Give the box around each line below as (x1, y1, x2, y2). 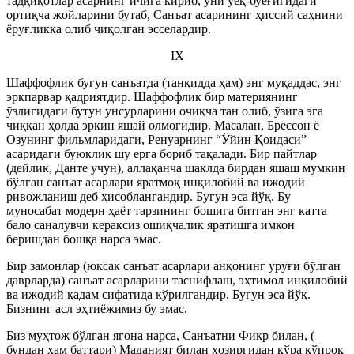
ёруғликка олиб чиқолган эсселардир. (6, 22, 211, 36)
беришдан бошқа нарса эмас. (6, 232, 161, 246)
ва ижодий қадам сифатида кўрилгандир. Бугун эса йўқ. (6, 288, 311, 301)
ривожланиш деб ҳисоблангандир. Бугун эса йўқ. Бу (6, 190, 291, 203)
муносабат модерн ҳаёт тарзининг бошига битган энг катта (6, 204, 327, 217)
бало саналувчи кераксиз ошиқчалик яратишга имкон (6, 218, 295, 232)
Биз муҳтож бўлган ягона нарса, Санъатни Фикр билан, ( (6, 329, 314, 342)
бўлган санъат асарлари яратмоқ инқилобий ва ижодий (6, 175, 305, 189)
